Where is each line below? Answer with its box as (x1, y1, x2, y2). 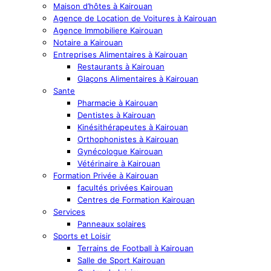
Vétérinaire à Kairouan (77, 158, 160, 168)
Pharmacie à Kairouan (77, 98, 158, 108)
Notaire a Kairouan (53, 38, 123, 47)
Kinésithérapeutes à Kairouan (77, 122, 188, 132)
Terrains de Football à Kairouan (77, 243, 194, 253)
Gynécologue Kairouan (77, 146, 163, 156)
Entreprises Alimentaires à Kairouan (53, 50, 188, 59)
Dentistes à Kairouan (77, 110, 155, 120)
